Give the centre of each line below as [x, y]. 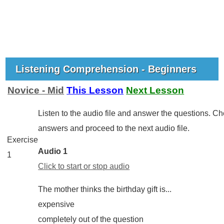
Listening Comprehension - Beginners [108, 69]
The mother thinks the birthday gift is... [105, 189]
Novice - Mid [36, 90]
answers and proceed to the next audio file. [114, 128]
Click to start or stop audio [84, 166]
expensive [56, 204]
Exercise [23, 139]
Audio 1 [53, 151]
